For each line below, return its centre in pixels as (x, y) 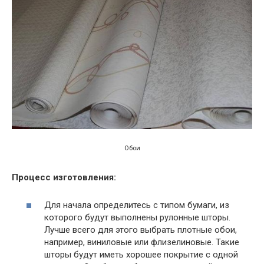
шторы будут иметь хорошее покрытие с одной (141, 254)
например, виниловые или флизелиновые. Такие (142, 242)
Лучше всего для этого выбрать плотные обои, (141, 230)
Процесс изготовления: (64, 178)
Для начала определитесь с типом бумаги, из (137, 205)
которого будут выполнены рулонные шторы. (137, 217)
